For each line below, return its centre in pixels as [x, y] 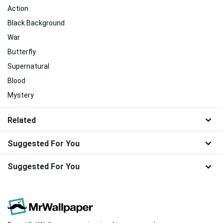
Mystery [21, 95]
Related [22, 120]
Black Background [36, 23]
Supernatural [28, 66]
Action [18, 8]
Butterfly [22, 52]
